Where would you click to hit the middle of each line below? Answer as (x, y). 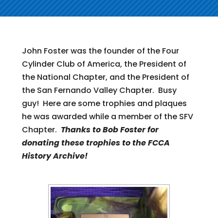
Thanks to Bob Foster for (109, 130)
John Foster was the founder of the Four (100, 51)
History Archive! (54, 156)
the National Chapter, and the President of (105, 77)
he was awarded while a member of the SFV (107, 117)
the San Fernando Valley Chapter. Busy (99, 90)
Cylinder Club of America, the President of (104, 64)
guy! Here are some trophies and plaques (104, 103)
